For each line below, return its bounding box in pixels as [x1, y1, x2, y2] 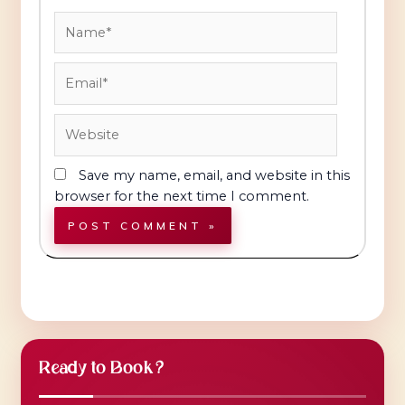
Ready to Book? [38, 355, 164, 381]
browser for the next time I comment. [53, 188, 309, 205]
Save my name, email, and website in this [78, 167, 350, 184]
